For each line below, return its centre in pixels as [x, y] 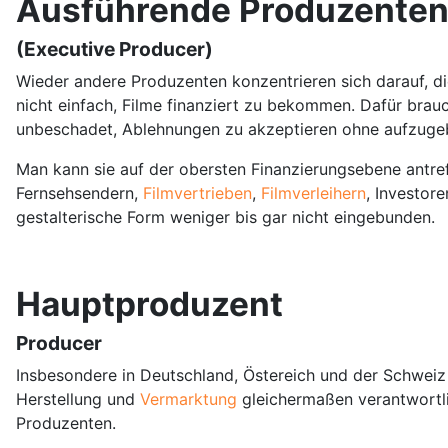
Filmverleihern [313, 192]
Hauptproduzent [149, 303]
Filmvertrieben [197, 192]
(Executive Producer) [114, 48]
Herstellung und [78, 398]
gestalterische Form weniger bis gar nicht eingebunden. [225, 216]
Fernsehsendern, [79, 192]
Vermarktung [191, 398]
